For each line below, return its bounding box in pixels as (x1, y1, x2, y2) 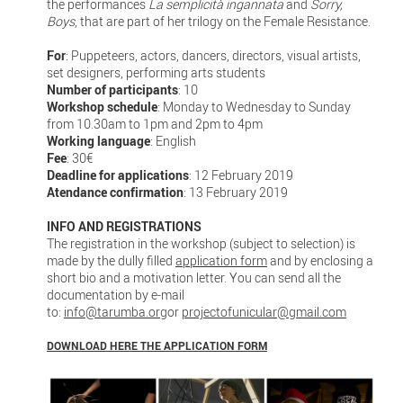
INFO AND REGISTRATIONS (46, 217, 201, 235)
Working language (46, 131, 150, 149)
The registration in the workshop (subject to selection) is (46, 234, 355, 252)
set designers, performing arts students (46, 63, 265, 81)
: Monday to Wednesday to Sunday (157, 97, 351, 115)
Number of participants (46, 80, 178, 98)
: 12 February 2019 (188, 166, 293, 184)
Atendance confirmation (46, 183, 184, 201)
